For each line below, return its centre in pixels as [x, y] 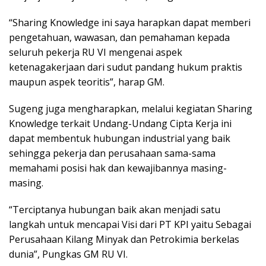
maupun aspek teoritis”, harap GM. [87, 82]
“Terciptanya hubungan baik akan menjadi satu [115, 210]
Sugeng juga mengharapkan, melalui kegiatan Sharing [131, 109]
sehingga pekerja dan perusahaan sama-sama [112, 153]
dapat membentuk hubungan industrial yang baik [120, 139]
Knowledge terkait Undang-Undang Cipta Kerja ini [120, 124]
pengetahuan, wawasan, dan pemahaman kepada [119, 38]
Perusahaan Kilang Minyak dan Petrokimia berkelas [124, 240]
